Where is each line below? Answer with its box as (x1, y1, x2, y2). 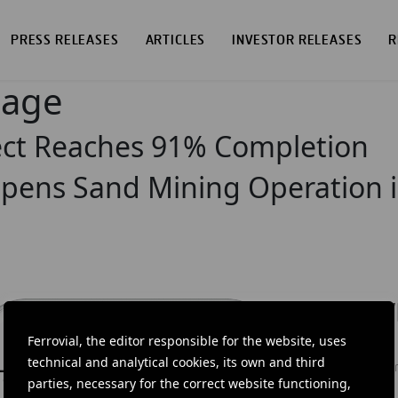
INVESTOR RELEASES (232, 32, 362, 48)
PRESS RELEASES (10, 32, 119, 48)
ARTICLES (145, 32, 206, 48)
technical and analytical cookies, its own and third (28, 354, 325, 370)
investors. (338, 378, 392, 394)
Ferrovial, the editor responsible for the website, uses (28, 332, 346, 349)
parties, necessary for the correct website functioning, (28, 375, 351, 392)
